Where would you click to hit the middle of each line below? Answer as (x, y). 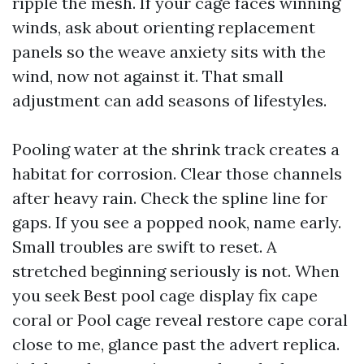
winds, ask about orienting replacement (164, 27)
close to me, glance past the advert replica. (176, 344)
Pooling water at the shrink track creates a (176, 149)
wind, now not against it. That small (148, 76)
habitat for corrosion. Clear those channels (177, 173)
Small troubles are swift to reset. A (145, 247)
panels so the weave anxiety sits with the (169, 52)
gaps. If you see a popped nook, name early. (177, 222)
